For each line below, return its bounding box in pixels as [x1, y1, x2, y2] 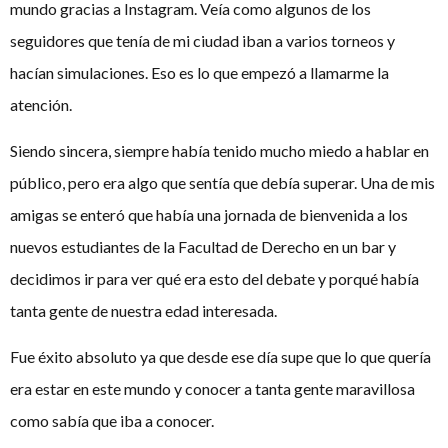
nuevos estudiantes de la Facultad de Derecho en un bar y [10, 236, 396, 256]
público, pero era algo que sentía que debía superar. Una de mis [10, 172, 435, 192]
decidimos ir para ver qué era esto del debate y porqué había [10, 268, 419, 288]
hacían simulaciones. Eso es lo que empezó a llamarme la [10, 62, 389, 82]
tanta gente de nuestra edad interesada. [10, 300, 280, 320]
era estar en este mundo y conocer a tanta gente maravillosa [10, 379, 415, 399]
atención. [10, 94, 72, 114]
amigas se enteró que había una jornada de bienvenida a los [10, 204, 408, 224]
